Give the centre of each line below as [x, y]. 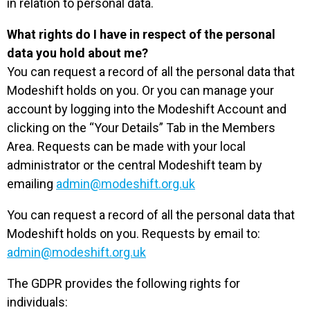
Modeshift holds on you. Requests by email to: [134, 234]
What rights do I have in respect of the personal [141, 34]
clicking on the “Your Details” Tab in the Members [141, 128]
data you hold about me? [77, 53]
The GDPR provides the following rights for [124, 283]
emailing [31, 184]
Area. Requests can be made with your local [126, 146]
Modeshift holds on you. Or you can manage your [140, 90]
